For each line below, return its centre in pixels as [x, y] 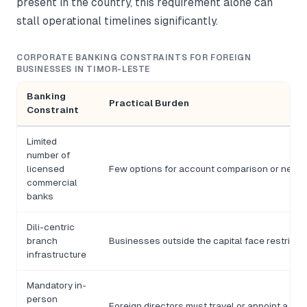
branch [42, 241]
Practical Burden [149, 103]
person [42, 299]
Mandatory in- [57, 286]
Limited [42, 142]
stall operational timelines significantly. [117, 21]
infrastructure [57, 255]
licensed [46, 169]
